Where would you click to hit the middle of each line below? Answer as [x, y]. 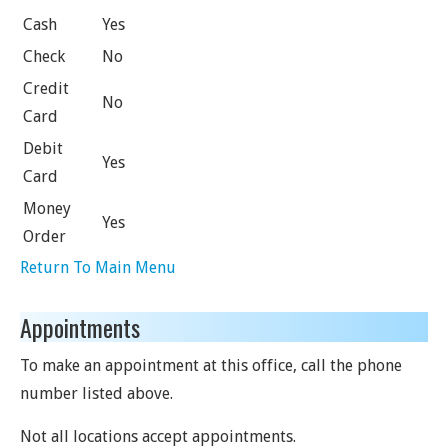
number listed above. [96, 393]
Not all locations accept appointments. [158, 436]
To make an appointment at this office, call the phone [211, 365]
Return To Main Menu [98, 267]
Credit [46, 88]
